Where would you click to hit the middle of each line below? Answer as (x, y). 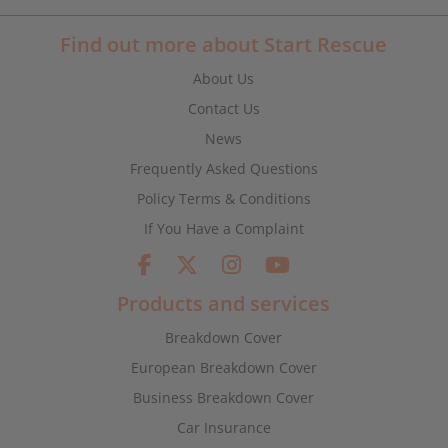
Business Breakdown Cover (224, 397)
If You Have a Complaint (223, 228)
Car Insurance (223, 427)
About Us (224, 78)
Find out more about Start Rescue (224, 44)
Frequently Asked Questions (223, 168)
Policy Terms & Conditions (223, 198)
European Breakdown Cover (223, 367)
